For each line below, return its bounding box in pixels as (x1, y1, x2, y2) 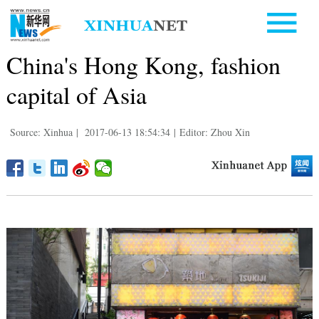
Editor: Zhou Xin (179, 125, 250, 139)
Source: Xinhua (9, 125, 73, 139)
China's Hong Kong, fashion (6, 48, 281, 81)
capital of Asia (6, 78, 147, 111)
